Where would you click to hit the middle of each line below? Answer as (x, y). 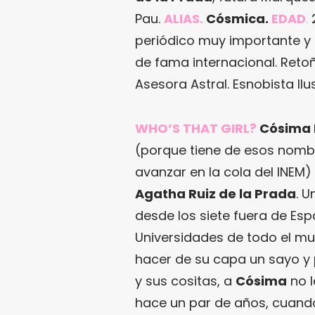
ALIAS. (184, 19)
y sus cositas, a (185, 281)
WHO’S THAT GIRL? (196, 129)
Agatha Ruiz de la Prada (216, 194)
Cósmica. (237, 19)
